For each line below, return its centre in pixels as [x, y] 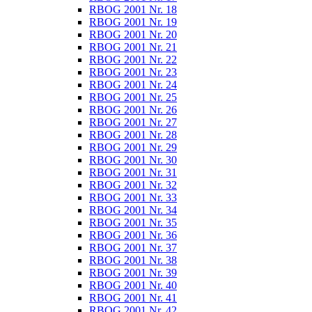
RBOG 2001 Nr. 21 [133, 47]
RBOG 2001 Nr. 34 [133, 210]
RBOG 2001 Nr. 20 [133, 34]
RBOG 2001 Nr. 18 [133, 9]
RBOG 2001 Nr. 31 [133, 172]
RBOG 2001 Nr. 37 [133, 248]
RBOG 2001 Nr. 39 [133, 273]
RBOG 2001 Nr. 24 [133, 85]
